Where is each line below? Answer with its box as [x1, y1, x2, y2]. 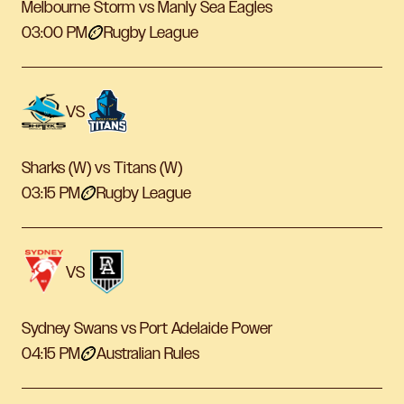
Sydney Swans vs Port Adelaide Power [22, 319, 272, 338]
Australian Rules [96, 344, 199, 363]
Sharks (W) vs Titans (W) [22, 159, 182, 178]
